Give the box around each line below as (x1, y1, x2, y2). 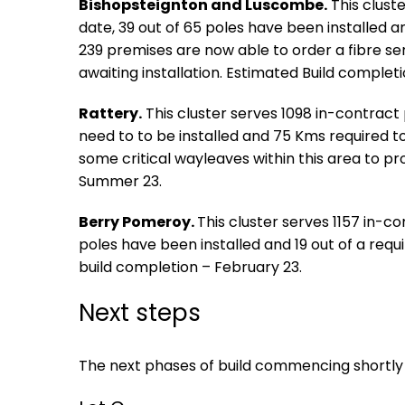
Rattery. (79, 103, 142, 124)
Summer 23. (79, 171, 162, 192)
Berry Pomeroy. (79, 212, 197, 232)
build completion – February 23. (79, 257, 302, 278)
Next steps (79, 297, 201, 329)
